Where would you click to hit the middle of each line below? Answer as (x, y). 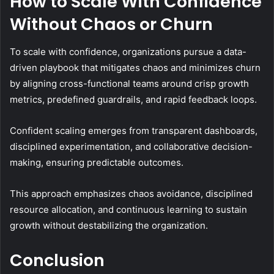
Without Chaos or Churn (111, 24)
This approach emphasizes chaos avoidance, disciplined (131, 193)
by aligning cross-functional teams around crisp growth (129, 83)
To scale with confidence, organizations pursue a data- (128, 51)
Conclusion (57, 260)
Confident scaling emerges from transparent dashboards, (134, 130)
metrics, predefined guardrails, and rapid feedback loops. (133, 99)
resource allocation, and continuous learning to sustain (128, 209)
